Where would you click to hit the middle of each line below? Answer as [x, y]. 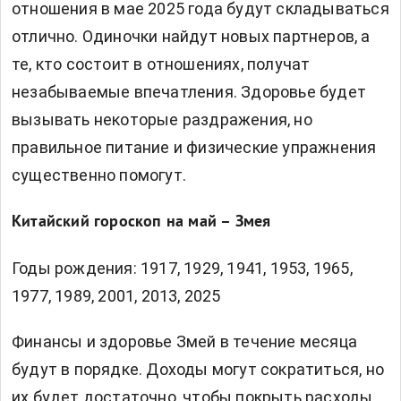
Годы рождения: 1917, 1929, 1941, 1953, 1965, [182, 269]
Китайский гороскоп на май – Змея [141, 223]
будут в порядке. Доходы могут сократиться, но [198, 370]
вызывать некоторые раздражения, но [162, 120]
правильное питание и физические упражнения [194, 148]
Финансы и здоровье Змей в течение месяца [185, 342]
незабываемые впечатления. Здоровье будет [189, 92]
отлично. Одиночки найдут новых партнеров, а [191, 37]
